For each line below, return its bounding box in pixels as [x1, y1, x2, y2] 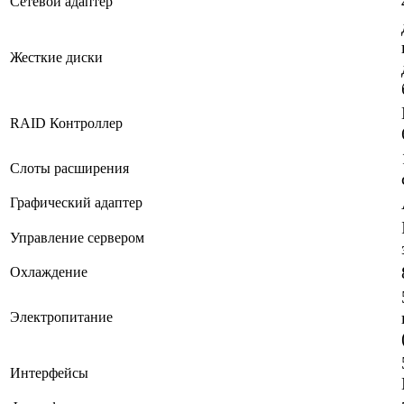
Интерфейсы [10, 365, 88, 381]
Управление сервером [10, 230, 144, 246]
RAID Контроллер [10, 115, 123, 132]
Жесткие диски [10, 50, 103, 66]
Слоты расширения [10, 161, 129, 177]
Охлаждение [10, 264, 87, 280]
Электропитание [10, 309, 113, 326]
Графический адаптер [10, 195, 142, 211]
